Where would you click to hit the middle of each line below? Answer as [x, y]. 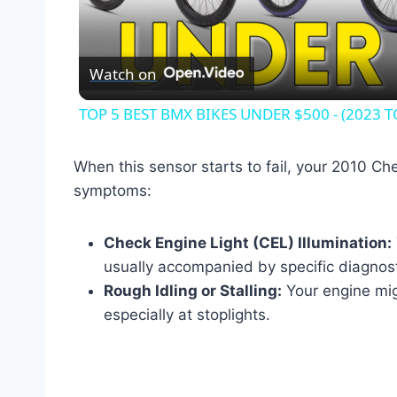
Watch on [124, 74]
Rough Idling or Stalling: [193, 291]
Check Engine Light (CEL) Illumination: [248, 243]
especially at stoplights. [187, 315]
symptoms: [113, 191]
